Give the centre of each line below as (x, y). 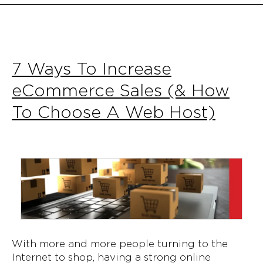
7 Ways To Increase (92, 68)
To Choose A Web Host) (114, 112)
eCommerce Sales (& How (121, 90)
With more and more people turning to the (120, 244)
